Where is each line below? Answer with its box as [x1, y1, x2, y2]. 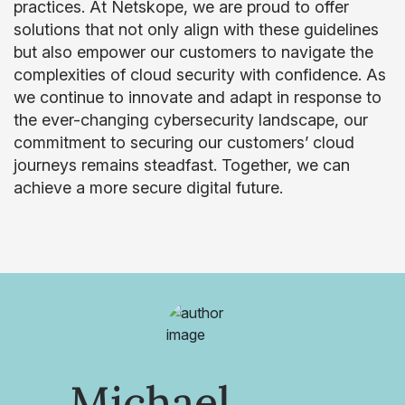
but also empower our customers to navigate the [14, 42, 373, 61]
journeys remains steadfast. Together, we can [14, 155, 350, 174]
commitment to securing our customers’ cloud [14, 133, 354, 152]
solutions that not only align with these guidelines [14, 20, 379, 39]
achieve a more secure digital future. [14, 178, 283, 197]
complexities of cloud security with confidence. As [14, 65, 386, 84]
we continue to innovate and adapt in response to [14, 88, 381, 107]
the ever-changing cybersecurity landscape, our [14, 110, 368, 129]
